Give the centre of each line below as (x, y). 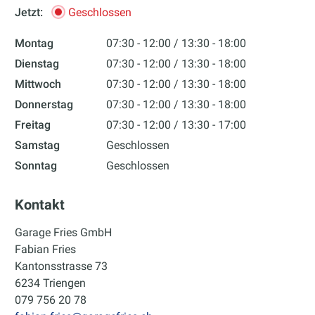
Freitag (33, 125)
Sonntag (36, 166)
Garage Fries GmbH (64, 232)
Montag (34, 44)
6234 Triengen (51, 283)
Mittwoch (38, 84)
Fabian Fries (46, 249)
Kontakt (40, 204)
